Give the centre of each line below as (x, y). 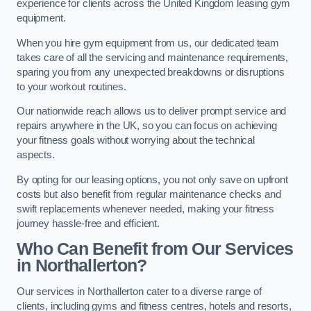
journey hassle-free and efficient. (89, 223)
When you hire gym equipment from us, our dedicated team (148, 43)
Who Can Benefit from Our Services (155, 249)
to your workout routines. (72, 86)
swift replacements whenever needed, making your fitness (146, 209)
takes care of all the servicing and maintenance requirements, (153, 57)
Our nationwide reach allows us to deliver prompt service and (152, 111)
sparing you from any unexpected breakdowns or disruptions (151, 72)
